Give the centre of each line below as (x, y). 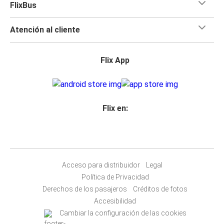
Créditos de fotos (160, 189)
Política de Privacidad (115, 177)
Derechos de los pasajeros (85, 189)
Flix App (115, 60)
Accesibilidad (115, 201)
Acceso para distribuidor (101, 165)
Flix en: (115, 108)
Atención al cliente (45, 29)
